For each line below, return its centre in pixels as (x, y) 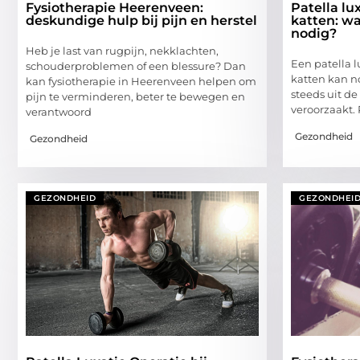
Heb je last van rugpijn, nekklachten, (122, 51)
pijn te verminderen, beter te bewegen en (135, 97)
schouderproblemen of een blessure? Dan (136, 66)
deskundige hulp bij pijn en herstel (141, 21)
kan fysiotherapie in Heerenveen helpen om (141, 82)
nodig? (314, 34)
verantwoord (59, 112)
